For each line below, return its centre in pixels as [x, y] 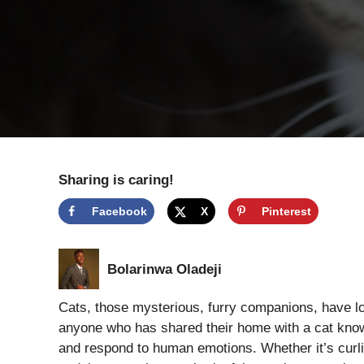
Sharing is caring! [116, 180]
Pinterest [286, 212]
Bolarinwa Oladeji [165, 269]
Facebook [119, 212]
